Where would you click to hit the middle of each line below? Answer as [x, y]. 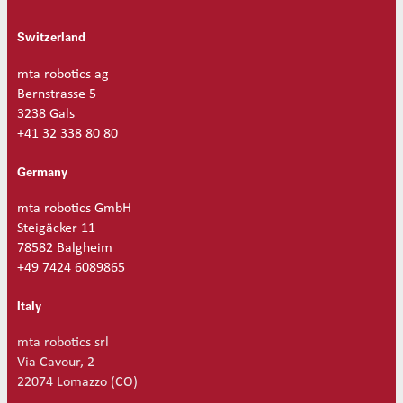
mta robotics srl [63, 343]
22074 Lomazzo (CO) [77, 383]
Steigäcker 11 [56, 228]
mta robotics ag [63, 74]
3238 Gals [45, 114]
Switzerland [51, 37]
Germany [42, 171]
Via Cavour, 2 [55, 363]
